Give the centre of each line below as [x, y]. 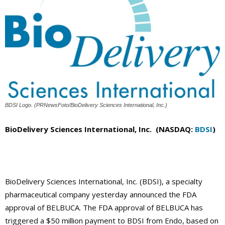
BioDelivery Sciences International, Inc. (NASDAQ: [100, 129]
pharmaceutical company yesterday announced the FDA [101, 195]
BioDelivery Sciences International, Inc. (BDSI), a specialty [104, 182]
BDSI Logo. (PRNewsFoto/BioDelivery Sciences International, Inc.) [86, 105]
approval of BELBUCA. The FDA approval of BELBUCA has [104, 208]
